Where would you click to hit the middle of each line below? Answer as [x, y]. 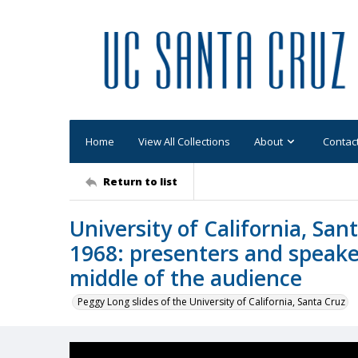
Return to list [140, 181]
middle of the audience [186, 278]
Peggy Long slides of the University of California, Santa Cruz [211, 302]
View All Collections [184, 141]
